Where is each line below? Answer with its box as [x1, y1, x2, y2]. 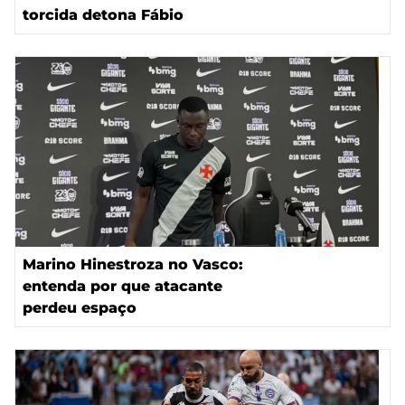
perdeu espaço [23, 298, 137, 316]
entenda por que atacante [23, 277, 222, 295]
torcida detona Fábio [23, 5, 184, 24]
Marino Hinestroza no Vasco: [23, 255, 243, 273]
